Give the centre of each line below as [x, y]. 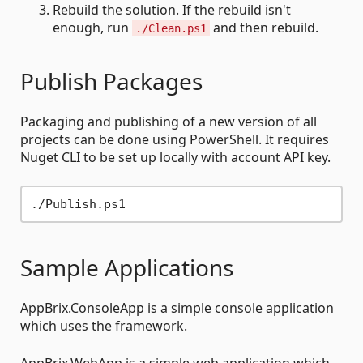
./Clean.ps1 [171, 29]
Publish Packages [111, 81]
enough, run [92, 28]
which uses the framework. [104, 326]
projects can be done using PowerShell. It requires [175, 140]
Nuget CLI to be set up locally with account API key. [175, 158]
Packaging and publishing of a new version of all [169, 122]
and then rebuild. [264, 28]
